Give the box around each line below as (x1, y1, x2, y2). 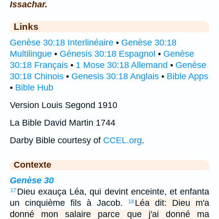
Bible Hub (15, 83, 53, 93)
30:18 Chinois (10, 71, 64, 82)
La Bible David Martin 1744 (10, 118, 115, 128)
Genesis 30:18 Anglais (71, 71, 159, 82)
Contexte (14, 160, 51, 170)
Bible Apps (167, 71, 208, 82)
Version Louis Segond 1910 (10, 100, 117, 110)
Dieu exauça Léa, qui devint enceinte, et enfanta (17, 187, 209, 197)
